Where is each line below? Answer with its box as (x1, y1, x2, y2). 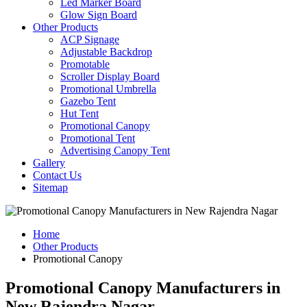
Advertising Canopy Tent (60, 145, 170, 156)
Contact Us (33, 169, 82, 181)
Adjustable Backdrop (60, 46, 152, 58)
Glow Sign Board (60, 9, 137, 21)
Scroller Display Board (60, 71, 160, 82)
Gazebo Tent (60, 95, 116, 107)
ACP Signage (60, 34, 119, 45)
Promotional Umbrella (60, 83, 156, 95)
